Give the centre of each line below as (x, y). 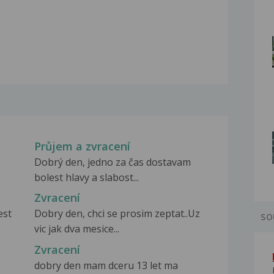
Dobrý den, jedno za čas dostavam (112, 162)
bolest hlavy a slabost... (86, 178)
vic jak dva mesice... (76, 229)
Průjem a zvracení (82, 146)
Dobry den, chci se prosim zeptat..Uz (117, 214)
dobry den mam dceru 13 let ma (106, 265)
